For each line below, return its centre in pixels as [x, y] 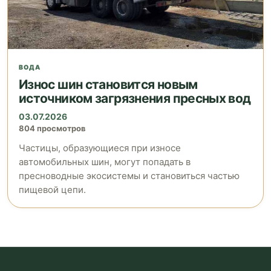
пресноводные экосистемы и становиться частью [129, 176]
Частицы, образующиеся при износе [100, 148]
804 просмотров [52, 129]
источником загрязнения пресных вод [135, 99]
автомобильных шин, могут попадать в [105, 162]
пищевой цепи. [52, 190]
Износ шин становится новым [108, 85]
